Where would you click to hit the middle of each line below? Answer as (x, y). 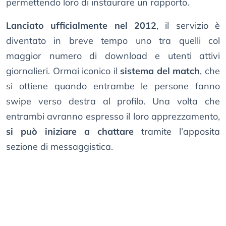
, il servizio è (188, 26)
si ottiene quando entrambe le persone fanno (113, 86)
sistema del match (160, 71)
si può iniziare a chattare (70, 132)
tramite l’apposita (177, 132)
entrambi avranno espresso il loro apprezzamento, (113, 117)
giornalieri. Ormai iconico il (63, 71)
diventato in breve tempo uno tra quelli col (113, 41)
